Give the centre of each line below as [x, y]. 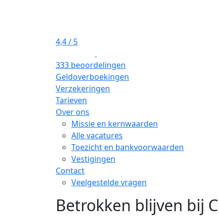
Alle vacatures [97, 135]
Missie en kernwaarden [115, 123]
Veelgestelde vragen [109, 182]
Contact [70, 170]
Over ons [73, 112]
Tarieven [71, 100]
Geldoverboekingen [92, 77]
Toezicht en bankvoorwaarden [128, 147]
